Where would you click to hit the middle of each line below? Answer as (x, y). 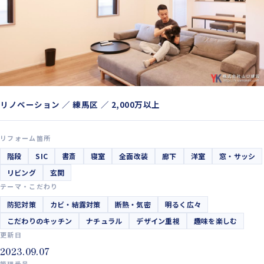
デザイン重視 (158, 220)
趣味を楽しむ (215, 220)
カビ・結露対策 (75, 204)
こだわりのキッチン (40, 220)
